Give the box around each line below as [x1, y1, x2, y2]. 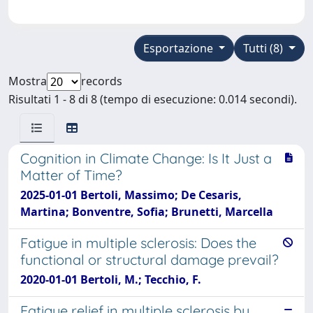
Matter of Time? [20, 166, 122, 184]
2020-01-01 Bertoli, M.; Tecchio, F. [20, 271, 201, 287]
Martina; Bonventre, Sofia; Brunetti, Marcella [20, 203, 273, 219]
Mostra [8, 73, 47, 89]
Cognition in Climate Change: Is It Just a [20, 149, 272, 167]
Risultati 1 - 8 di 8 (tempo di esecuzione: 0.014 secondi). [8, 91, 297, 107]
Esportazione [143, 40, 216, 56]
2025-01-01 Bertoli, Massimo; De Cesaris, [20, 187, 242, 203]
